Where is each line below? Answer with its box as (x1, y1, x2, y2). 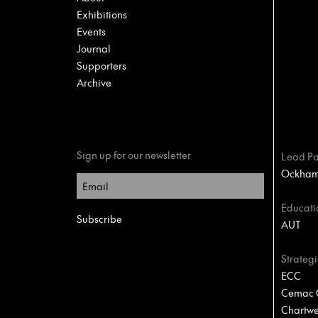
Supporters (77, 58, 126, 72)
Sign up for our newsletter (77, 148, 191, 162)
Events (77, 24, 106, 38)
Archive (77, 75, 111, 89)
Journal (77, 41, 111, 55)
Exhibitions (77, 7, 127, 21)
